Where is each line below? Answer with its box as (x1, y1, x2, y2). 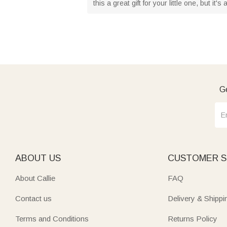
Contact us (15, 194, 52, 203)
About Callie (15, 173, 55, 182)
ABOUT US (15, 153, 61, 163)
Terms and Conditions (15, 214, 89, 223)
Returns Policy (168, 214, 218, 223)
